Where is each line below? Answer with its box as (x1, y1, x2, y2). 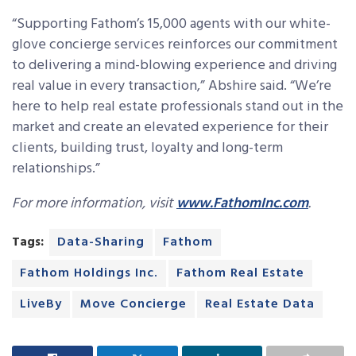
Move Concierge (80, 293, 187, 315)
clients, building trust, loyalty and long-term (12, 136, 283, 160)
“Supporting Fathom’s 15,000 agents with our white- (12, 12, 331, 36)
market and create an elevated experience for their (12, 115, 328, 139)
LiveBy (20, 293, 62, 315)
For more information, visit (12, 192, 176, 215)
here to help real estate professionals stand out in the (12, 95, 343, 118)
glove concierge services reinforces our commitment (12, 33, 338, 56)
